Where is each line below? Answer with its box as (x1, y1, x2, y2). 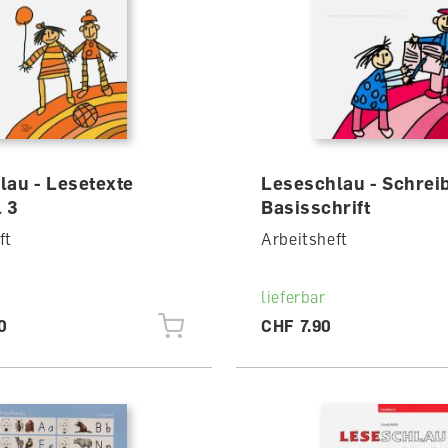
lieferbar (260, 287, 326, 307)
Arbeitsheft (260, 229, 349, 249)
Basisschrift (260, 196, 371, 218)
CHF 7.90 (260, 316, 333, 336)
